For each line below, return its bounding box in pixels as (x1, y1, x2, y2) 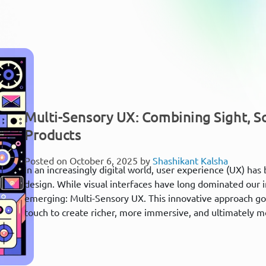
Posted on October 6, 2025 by (24, 156, 153, 166)
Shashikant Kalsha (153, 156, 228, 166)
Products (24, 127, 81, 143)
